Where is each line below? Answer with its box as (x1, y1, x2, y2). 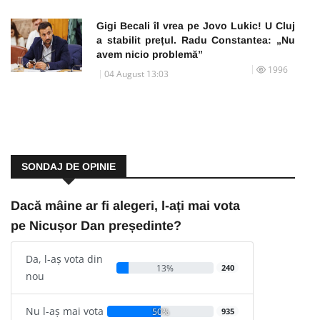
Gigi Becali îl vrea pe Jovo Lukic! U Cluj (96, 19, 295, 31)
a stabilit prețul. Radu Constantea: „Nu (96, 34, 295, 46)
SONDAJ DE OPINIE (21, 160, 116, 172)
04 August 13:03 (104, 67, 169, 80)
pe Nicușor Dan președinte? (11, 218, 181, 233)
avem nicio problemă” (96, 48, 203, 60)
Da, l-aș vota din (26, 251, 103, 266)
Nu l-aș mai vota (26, 304, 104, 318)
